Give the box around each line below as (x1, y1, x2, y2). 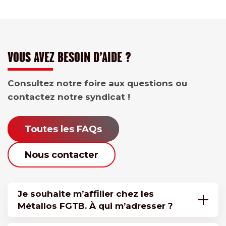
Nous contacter (25, 149, 98, 160)
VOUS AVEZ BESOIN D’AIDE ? (8, 49, 131, 66)
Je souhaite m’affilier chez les (18, 189, 154, 199)
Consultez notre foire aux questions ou (8, 78, 187, 89)
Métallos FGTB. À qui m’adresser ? (18, 201, 173, 211)
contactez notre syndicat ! (8, 92, 130, 102)
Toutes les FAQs (25, 123, 102, 135)
